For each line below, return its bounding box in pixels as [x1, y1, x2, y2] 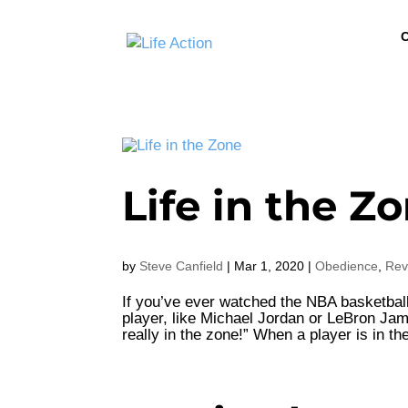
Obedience [315, 259, 379, 273]
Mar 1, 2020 [234, 259, 305, 273]
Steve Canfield [139, 259, 224, 273]
